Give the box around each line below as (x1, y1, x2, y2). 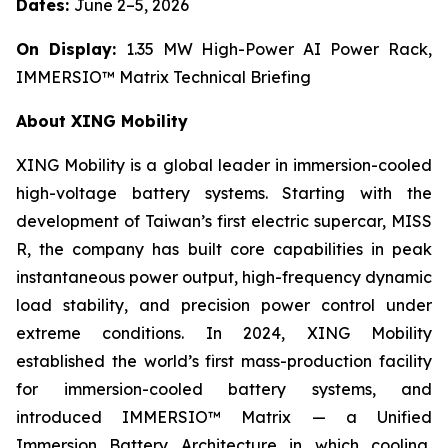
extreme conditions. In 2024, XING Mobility (16, 323, 432, 344)
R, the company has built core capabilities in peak (16, 239, 432, 260)
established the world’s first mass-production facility (16, 351, 432, 372)
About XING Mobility (16, 111, 188, 132)
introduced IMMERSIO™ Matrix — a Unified (16, 407, 432, 428)
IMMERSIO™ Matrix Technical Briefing (16, 67, 311, 88)
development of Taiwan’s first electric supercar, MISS (16, 211, 432, 232)
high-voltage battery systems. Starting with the (16, 183, 432, 204)
